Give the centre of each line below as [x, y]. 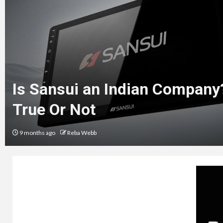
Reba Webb [82, 132]
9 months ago [37, 132]
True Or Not [54, 109]
